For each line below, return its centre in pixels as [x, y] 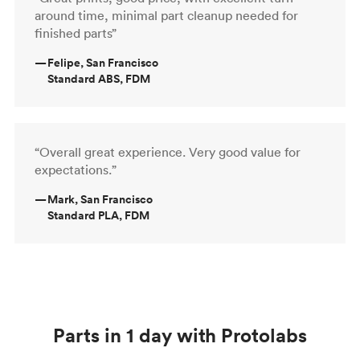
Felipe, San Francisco [103, 62]
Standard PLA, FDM [98, 215]
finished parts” [76, 33]
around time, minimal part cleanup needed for [166, 15]
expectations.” [76, 169]
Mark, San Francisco [100, 199]
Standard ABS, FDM [99, 78]
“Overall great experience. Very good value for [168, 151]
